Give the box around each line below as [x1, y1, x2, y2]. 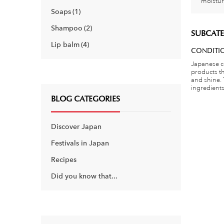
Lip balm [51, 40, 79, 49]
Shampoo [51, 23, 82, 33]
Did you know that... [51, 171, 117, 181]
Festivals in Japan [51, 138, 109, 148]
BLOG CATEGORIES [51, 94, 120, 104]
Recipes [51, 155, 76, 164]
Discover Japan [51, 122, 101, 131]
